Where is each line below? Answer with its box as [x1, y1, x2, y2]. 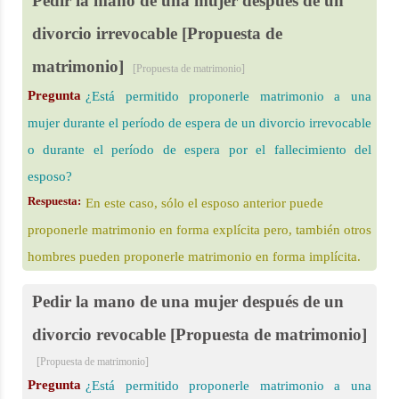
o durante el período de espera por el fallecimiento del [28, 142, 371, 157]
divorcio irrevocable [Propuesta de [32, 24, 282, 43]
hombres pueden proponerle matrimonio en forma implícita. [28, 249, 361, 264]
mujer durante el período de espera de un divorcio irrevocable [28, 116, 371, 130]
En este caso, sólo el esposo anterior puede [85, 196, 323, 210]
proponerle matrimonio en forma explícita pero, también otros [28, 223, 371, 237]
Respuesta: [28, 194, 81, 208]
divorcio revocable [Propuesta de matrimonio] [32, 325, 367, 344]
